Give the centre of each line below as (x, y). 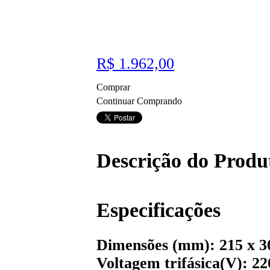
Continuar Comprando (139, 101)
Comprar (115, 87)
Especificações (159, 209)
